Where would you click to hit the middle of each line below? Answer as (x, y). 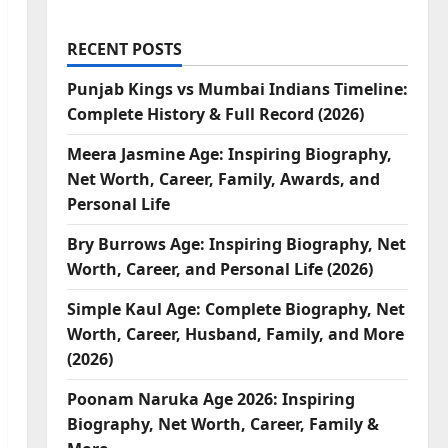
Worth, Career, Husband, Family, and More (235, 334)
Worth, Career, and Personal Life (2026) (219, 269)
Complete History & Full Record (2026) (215, 114)
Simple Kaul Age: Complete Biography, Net (235, 309)
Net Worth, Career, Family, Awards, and (223, 179)
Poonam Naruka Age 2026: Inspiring (210, 399)
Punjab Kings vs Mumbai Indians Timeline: (237, 89)
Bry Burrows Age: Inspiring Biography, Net (236, 244)
